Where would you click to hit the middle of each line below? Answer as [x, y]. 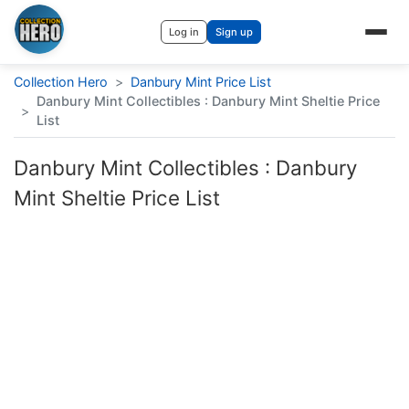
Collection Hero [61, 82]
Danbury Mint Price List [201, 82]
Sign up [234, 32]
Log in [184, 32]
